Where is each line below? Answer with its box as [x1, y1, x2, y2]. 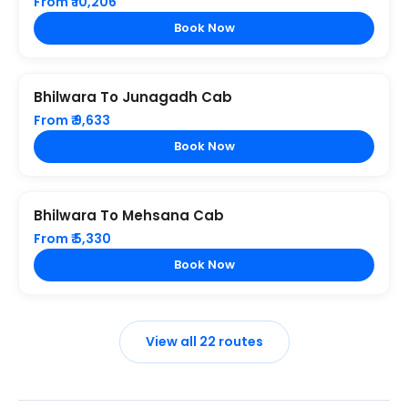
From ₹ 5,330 [34, 229, 111, 249]
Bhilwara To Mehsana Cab [34, 206, 224, 226]
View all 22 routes [145, 332, 263, 352]
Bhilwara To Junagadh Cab [34, 87, 232, 107]
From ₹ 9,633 [34, 111, 110, 130]
